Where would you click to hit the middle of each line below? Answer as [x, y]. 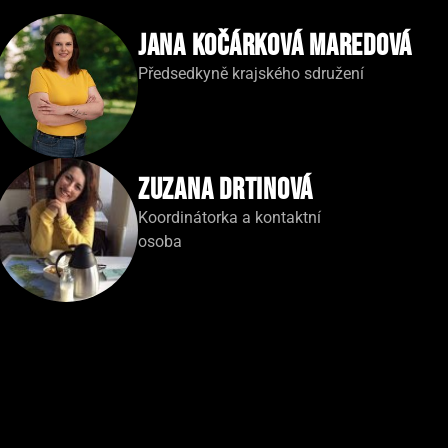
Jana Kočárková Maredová [274, 46]
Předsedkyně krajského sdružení [250, 73]
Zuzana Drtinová [225, 190]
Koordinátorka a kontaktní [229, 217]
